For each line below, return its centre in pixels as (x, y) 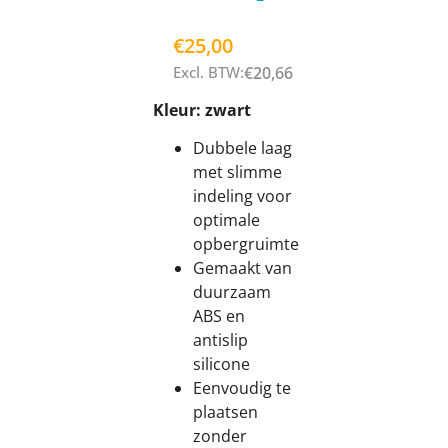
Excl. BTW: (208, 72)
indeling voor (242, 196)
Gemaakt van (242, 268)
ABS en (218, 316)
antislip (220, 340)
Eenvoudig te (241, 388)
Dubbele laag (242, 148)
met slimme (237, 172)
